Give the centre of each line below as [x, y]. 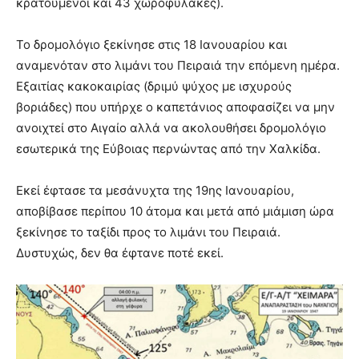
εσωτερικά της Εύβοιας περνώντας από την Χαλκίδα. [168, 149]
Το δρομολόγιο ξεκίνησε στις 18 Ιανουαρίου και [151, 45]
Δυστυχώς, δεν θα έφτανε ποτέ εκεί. [120, 253]
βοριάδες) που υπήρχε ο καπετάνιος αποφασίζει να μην [175, 107]
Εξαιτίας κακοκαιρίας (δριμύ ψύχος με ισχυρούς [154, 87]
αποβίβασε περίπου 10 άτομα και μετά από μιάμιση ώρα [175, 212]
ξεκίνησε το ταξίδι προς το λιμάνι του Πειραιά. [148, 232]
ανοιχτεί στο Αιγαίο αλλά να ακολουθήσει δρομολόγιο [171, 128]
